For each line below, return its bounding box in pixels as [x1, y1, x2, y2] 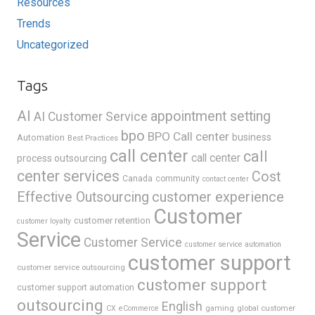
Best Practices [67, 133, 118, 143]
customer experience [152, 189, 284, 206]
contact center [202, 174, 249, 184]
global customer [237, 303, 295, 314]
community [155, 174, 200, 184]
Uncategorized [17, 38, 89, 52]
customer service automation [185, 240, 281, 250]
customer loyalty [17, 217, 71, 226]
